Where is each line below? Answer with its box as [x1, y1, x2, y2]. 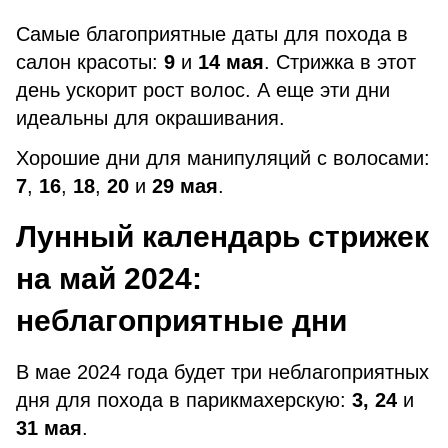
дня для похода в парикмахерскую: [16, 389, 352, 411]
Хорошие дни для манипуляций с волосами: [16, 147, 430, 169]
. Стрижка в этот [264, 51, 416, 73]
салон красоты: [16, 51, 164, 73]
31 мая [16, 417, 82, 439]
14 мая [198, 51, 264, 73]
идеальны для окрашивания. [16, 107, 285, 129]
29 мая [152, 175, 218, 197]
